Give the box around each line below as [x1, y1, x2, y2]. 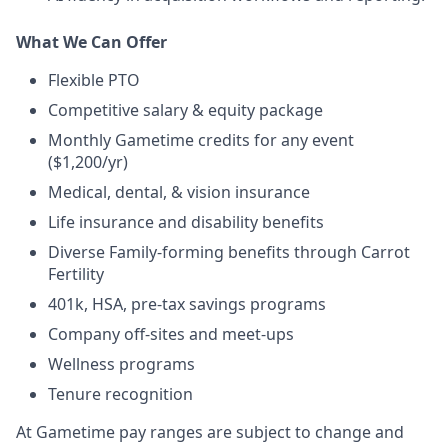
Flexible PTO [48, 69, 140, 91]
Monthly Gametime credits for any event [48, 129, 354, 151]
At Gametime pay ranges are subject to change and [16, 421, 404, 443]
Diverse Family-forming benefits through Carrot [48, 241, 410, 263]
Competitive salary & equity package [48, 99, 323, 121]
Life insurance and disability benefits [48, 211, 324, 233]
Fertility [48, 263, 104, 285]
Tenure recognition [48, 383, 193, 405]
